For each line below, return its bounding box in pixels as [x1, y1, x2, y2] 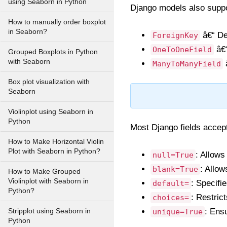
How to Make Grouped [8, 168, 81, 175]
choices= [153, 193, 189, 202]
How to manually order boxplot [8, 18, 106, 26]
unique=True [153, 207, 203, 216]
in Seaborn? [8, 28, 47, 35]
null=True [153, 150, 194, 160]
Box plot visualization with [8, 78, 90, 86]
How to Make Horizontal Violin [8, 138, 104, 145]
